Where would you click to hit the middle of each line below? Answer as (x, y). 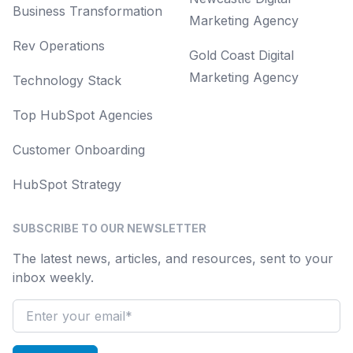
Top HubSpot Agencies (83, 115)
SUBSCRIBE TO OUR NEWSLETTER (110, 228)
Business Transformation (87, 11)
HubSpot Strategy (67, 184)
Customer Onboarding (79, 150)
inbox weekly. (53, 277)
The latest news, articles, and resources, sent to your (173, 258)
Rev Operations (59, 46)
